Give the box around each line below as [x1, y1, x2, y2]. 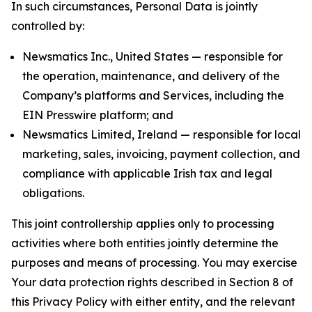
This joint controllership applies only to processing [11, 217, 274, 231]
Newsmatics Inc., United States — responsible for [22, 49, 283, 63]
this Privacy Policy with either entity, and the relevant [11, 295, 295, 309]
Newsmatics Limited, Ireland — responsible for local [22, 127, 301, 141]
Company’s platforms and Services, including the [22, 88, 284, 102]
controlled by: [11, 19, 84, 33]
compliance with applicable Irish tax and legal [22, 166, 272, 180]
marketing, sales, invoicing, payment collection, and [22, 147, 300, 161]
